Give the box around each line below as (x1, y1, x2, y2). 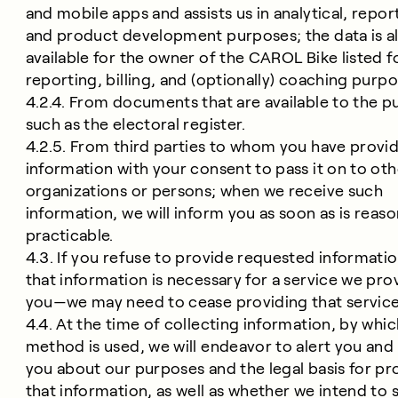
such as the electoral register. (25, 115, 246, 133)
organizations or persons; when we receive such (25, 182, 384, 200)
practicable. (25, 227, 114, 244)
